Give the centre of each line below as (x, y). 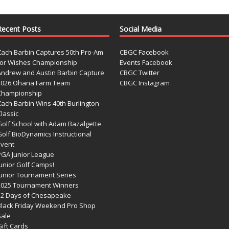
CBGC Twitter (139, 72)
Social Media (140, 29)
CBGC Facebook (144, 52)
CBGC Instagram (144, 83)
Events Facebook (146, 62)
